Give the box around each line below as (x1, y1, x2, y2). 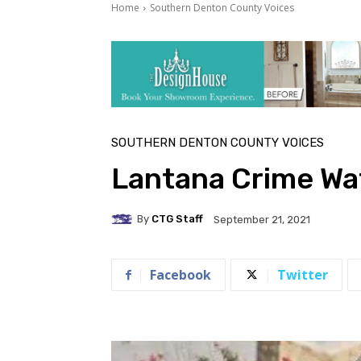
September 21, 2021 (214, 213, 310, 226)
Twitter (277, 265, 328, 284)
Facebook (150, 265, 211, 284)
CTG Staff (151, 213, 203, 226)
